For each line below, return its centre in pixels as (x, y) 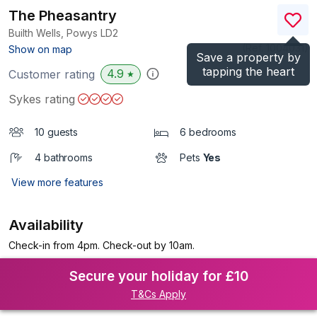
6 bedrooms (208, 132)
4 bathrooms (64, 157)
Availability (47, 225)
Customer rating (52, 74)
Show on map (40, 49)
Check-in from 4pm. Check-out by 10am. (102, 245)
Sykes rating (42, 99)
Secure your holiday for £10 (158, 276)
